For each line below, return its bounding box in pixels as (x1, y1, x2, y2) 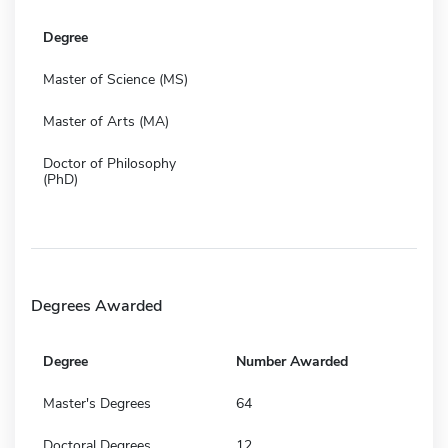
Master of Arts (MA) (43, 111, 169, 131)
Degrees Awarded (31, 294, 162, 317)
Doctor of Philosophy (43, 153, 176, 173)
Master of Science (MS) (43, 69, 188, 89)
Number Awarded (236, 351, 348, 371)
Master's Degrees (43, 393, 151, 413)
